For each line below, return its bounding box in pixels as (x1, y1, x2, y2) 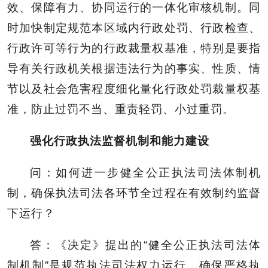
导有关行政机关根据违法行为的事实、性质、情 (7, 62, 261, 75)
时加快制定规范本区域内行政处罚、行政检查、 (7, 21, 261, 34)
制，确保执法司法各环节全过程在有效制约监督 (7, 186, 261, 199)
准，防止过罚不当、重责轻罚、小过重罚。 (7, 102, 234, 115)
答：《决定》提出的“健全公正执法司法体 (30, 238, 261, 251)
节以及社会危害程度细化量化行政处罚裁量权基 (7, 82, 261, 95)
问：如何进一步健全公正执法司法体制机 (30, 166, 261, 179)
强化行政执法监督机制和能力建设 (30, 134, 209, 147)
